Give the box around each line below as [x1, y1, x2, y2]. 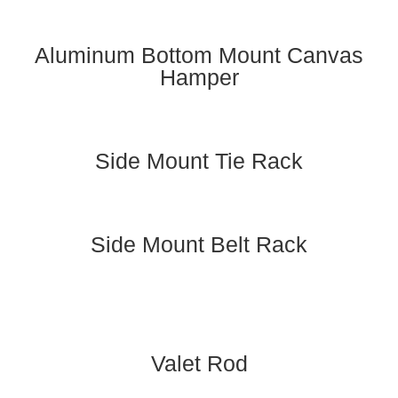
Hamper [159, 64, 239, 90]
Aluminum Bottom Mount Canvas [35, 42, 363, 68]
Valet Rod [150, 350, 248, 376]
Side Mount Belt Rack [91, 231, 307, 257]
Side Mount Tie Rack [95, 147, 303, 173]
